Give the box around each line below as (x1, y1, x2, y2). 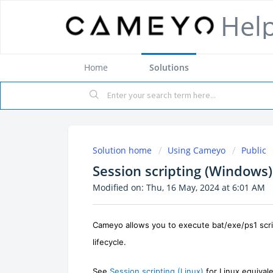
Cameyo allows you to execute (93, 219, 212, 230)
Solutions (149, 62, 189, 73)
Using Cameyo (168, 144, 225, 156)
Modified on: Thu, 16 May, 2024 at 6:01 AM (93, 182, 265, 193)
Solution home (93, 144, 154, 156)
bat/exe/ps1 (212, 219, 260, 230)
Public (241, 144, 266, 156)
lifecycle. (93, 236, 126, 247)
